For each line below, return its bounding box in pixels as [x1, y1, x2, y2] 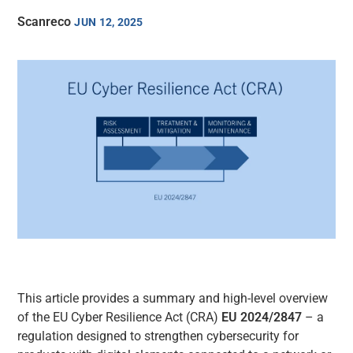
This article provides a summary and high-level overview [17, 290, 329, 306]
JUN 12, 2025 [74, 15, 143, 28]
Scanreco [17, 14, 72, 29]
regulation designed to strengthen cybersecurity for [17, 328, 299, 344]
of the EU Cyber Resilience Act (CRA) [17, 309, 222, 325]
